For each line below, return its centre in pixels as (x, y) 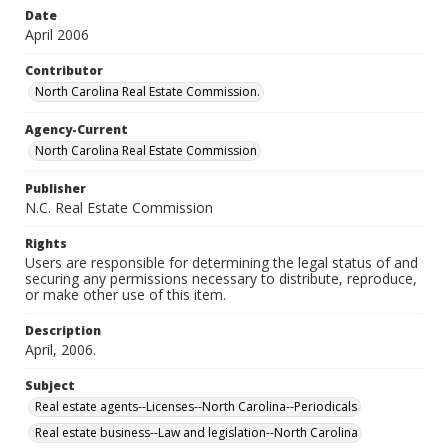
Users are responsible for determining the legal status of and (221, 262)
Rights (46, 243)
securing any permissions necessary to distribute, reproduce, (221, 278)
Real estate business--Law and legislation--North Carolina (196, 432)
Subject (50, 385)
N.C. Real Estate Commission (119, 207)
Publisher (55, 188)
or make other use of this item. (125, 294)
